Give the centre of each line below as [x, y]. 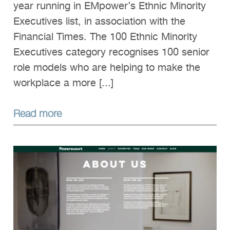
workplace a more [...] [63, 83]
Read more [37, 113]
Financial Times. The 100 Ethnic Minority [105, 37]
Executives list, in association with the [99, 22]
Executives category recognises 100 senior [111, 53]
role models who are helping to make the [107, 68]
